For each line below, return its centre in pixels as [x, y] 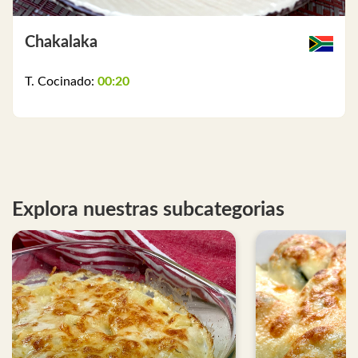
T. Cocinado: [61, 82]
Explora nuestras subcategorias [148, 209]
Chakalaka [61, 42]
